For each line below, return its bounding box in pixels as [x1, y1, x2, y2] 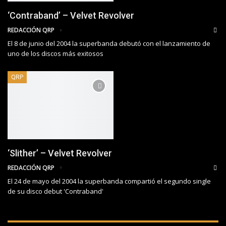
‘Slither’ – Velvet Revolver [8, 147, 112, 158]
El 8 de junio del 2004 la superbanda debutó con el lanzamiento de [8, 39, 210, 48]
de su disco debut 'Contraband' [8, 186, 103, 196]
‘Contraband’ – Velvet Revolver [8, 10, 134, 21]
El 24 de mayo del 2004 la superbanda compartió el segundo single [8, 176, 211, 186]
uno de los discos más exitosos [8, 49, 103, 59]
